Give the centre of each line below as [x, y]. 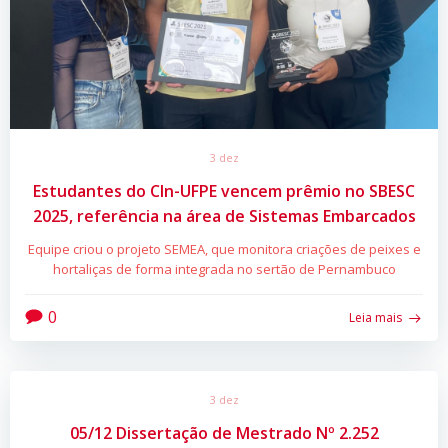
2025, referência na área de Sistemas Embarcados [224, 216]
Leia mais [375, 318]
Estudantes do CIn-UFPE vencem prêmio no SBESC [224, 191]
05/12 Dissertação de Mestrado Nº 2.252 [224, 432]
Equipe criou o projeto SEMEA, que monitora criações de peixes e [224, 249]
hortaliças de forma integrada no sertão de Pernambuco [224, 269]
